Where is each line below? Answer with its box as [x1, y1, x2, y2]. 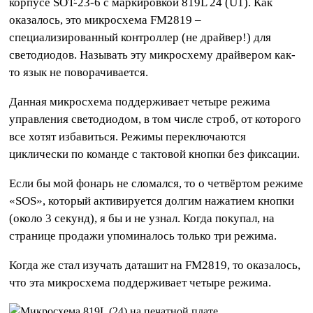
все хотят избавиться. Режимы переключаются [9, 130, 247, 144]
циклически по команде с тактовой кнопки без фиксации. [9, 147, 300, 161]
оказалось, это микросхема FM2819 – [9, 13, 202, 27]
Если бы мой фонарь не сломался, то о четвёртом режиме [9, 177, 304, 191]
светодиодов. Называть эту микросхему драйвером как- [9, 48, 296, 62]
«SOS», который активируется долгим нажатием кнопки [9, 194, 295, 208]
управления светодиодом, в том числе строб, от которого [9, 112, 302, 126]
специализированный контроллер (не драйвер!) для [9, 31, 272, 45]
